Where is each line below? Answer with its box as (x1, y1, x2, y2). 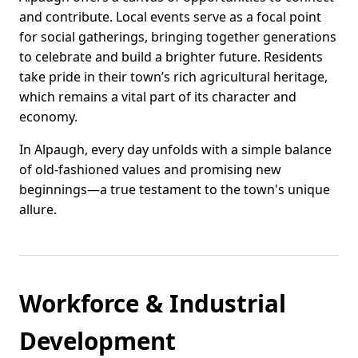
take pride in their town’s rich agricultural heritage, (19, 68, 328, 86)
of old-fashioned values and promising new (19, 161, 281, 179)
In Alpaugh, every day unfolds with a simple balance (19, 141, 332, 159)
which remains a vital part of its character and (19, 88, 296, 106)
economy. (19, 108, 78, 126)
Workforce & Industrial (19, 287, 286, 320)
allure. (19, 201, 57, 219)
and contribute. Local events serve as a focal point (19, 8, 321, 26)
